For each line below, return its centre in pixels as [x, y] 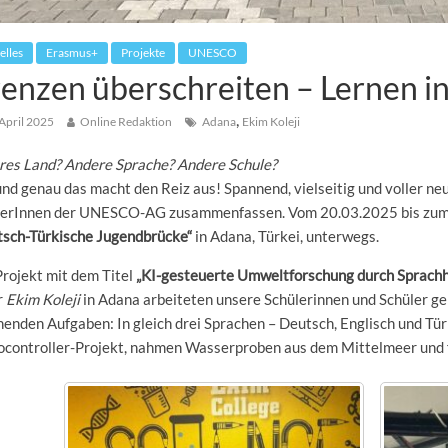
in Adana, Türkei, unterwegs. [286, 236]
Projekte [143, 53]
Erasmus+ [72, 53]
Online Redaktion [126, 122]
